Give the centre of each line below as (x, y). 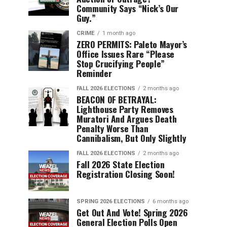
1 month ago (119, 33)
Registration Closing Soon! (126, 174)
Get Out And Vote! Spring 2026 (132, 212)
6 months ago (171, 201)
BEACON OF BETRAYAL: (117, 99)
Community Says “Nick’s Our (127, 8)
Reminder (94, 73)
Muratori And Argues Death (127, 119)
